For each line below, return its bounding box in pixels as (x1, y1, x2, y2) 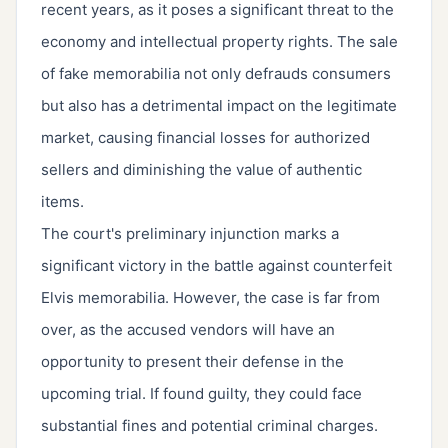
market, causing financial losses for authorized (41, 128, 370, 148)
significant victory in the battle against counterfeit (41, 256, 392, 276)
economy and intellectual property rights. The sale (41, 32, 398, 52)
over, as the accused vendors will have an (41, 320, 335, 340)
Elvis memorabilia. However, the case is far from (41, 288, 380, 308)
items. (41, 192, 84, 212)
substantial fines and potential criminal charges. (41, 416, 378, 436)
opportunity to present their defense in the (41, 352, 344, 372)
